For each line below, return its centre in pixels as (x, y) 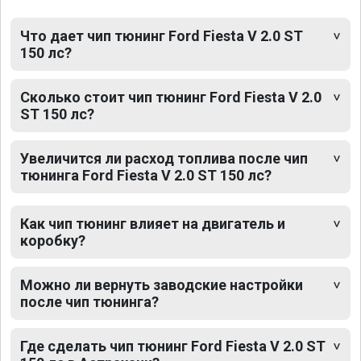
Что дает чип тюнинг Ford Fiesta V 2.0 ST (162, 36)
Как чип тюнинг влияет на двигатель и (153, 224)
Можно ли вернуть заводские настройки (162, 285)
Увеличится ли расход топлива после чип (164, 159)
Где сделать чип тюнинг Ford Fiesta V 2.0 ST (173, 346)
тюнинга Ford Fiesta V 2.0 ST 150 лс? (146, 176)
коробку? (53, 241)
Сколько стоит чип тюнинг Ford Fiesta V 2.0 (171, 98)
